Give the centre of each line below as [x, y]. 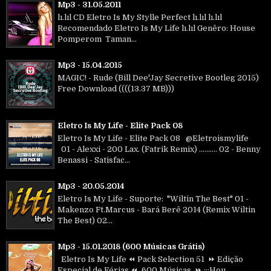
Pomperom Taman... [97, 39]
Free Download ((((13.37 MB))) [116, 88]
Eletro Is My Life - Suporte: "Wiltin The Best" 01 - [153, 198]
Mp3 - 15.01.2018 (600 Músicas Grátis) [131, 247]
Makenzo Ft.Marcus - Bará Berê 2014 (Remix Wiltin [156, 209]
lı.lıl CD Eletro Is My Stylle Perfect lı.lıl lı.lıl [140, 17]
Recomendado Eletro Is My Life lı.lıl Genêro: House [156, 28]
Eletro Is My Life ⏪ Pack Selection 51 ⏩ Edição [150, 259]
